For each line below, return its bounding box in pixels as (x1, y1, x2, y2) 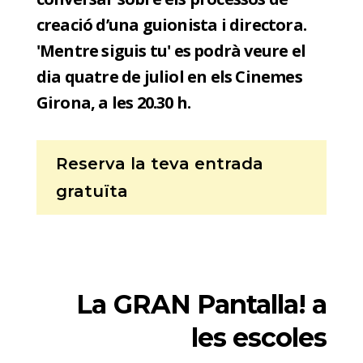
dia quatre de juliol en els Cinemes (36, 66, 302, 88)
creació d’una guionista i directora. (36, 14, 306, 36)
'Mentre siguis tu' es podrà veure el (36, 40, 305, 62)
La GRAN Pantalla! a (76, 288, 327, 321)
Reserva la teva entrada (55, 154, 263, 174)
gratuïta (55, 181, 128, 202)
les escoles (190, 322, 327, 354)
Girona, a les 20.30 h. (36, 92, 191, 114)
